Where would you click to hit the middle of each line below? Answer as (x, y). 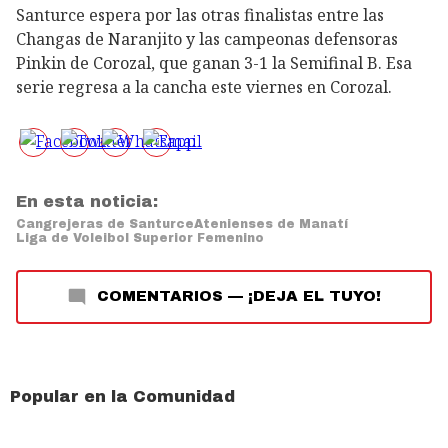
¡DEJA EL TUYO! (314, 296)
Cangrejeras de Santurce (105, 224)
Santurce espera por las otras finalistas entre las (200, 15)
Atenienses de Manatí (271, 224)
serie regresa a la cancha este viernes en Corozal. (204, 87)
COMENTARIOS (160, 296)
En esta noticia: (87, 202)
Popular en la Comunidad (122, 397)
